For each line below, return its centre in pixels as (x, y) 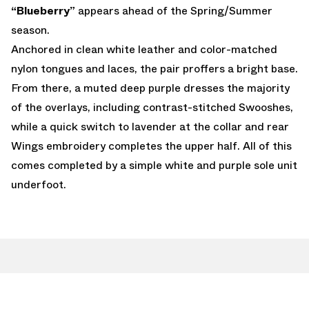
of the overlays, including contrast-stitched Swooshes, (152, 107)
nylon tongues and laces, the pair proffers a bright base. (154, 68)
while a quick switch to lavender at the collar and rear (150, 126)
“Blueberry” (43, 10)
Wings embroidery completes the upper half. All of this (151, 146)
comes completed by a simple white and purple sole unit (154, 165)
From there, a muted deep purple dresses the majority (150, 88)
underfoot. (39, 184)
